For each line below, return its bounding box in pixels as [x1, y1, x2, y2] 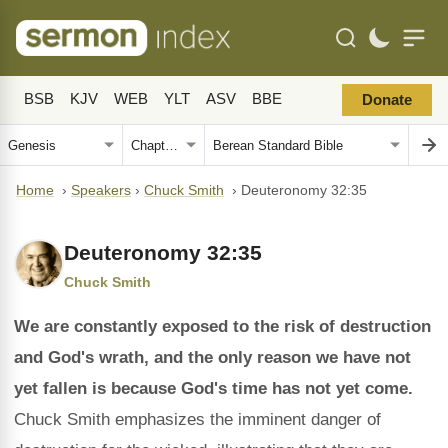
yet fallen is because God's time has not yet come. [14, 379, 413, 398]
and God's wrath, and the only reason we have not [14, 348, 411, 367]
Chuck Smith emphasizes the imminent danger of [14, 410, 381, 429]
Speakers [71, 183, 131, 198]
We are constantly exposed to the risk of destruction [14, 317, 431, 336]
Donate [362, 92, 412, 108]
